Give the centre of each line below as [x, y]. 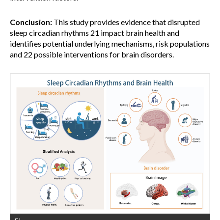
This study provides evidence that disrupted [126, 22]
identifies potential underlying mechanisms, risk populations [110, 43]
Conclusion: [31, 22]
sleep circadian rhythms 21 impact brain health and [95, 33]
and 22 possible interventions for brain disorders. [92, 54]
